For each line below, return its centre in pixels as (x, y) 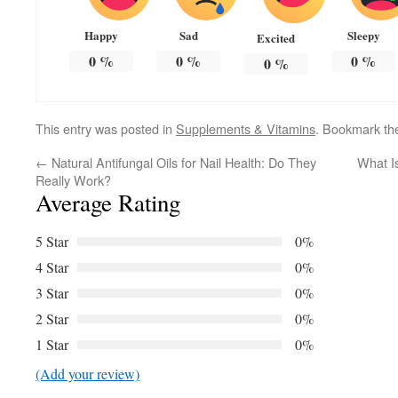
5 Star (52, 242)
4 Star (52, 267)
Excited (276, 38)
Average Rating (108, 203)
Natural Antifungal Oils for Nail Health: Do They (182, 163)
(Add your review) (88, 374)
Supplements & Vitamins (246, 129)
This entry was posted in (106, 129)
